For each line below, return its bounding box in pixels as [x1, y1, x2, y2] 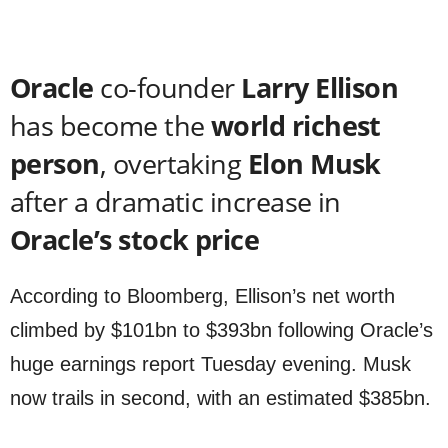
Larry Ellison [241, 69, 399, 106]
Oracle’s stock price [10, 221, 260, 258]
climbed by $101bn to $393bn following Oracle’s [10, 319, 433, 341]
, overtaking [99, 145, 248, 182]
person [10, 145, 100, 182]
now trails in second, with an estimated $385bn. [10, 387, 431, 409]
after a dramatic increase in [10, 183, 341, 220]
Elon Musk [247, 145, 381, 182]
